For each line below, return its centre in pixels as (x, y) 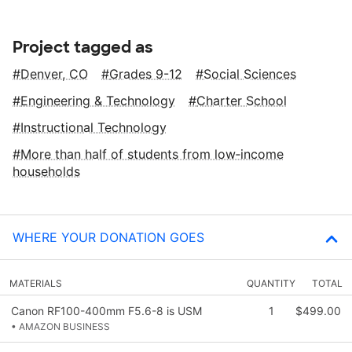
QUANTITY (271, 283)
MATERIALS (36, 283)
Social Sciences (250, 73)
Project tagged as (83, 47)
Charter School (242, 100)
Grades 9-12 (146, 73)
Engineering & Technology (98, 100)
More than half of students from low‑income (152, 154)
